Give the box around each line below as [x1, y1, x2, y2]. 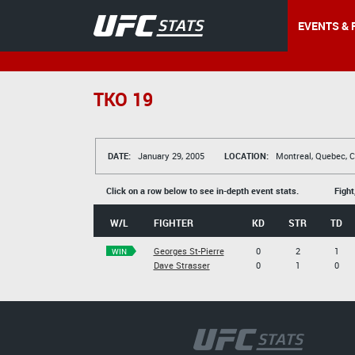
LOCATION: [223, 150, 269, 162]
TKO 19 [93, 87, 153, 112]
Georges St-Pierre [153, 245, 224, 257]
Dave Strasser [153, 259, 210, 271]
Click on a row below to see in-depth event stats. [105, 185, 301, 197]
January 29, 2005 [135, 150, 204, 162]
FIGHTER [153, 216, 193, 229]
